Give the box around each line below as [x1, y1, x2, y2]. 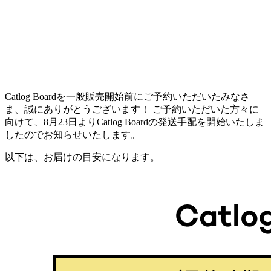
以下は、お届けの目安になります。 [5, 151, 160, 162]
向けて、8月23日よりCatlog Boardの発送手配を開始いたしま [5, 116, 264, 127]
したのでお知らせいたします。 [5, 129, 140, 140]
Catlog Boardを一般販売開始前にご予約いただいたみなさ [5, 91, 250, 102]
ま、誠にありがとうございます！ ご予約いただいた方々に [5, 103, 259, 114]
